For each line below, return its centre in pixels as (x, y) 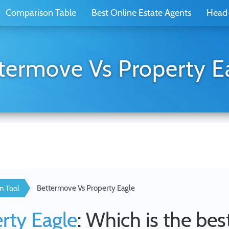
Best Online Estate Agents (141, 13)
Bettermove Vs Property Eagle (86, 188)
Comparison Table (41, 13)
